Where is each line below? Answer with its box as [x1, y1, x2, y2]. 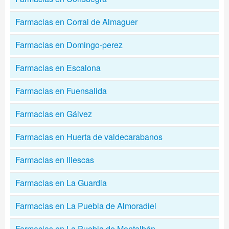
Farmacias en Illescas [15, 154, 94, 166]
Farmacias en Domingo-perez [15, 39, 123, 51]
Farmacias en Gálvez [15, 108, 92, 120]
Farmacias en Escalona [15, 62, 101, 74]
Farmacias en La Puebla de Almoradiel [15, 200, 156, 212]
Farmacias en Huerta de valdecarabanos [15, 131, 163, 143]
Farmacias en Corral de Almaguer [15, 16, 138, 28]
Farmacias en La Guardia [15, 177, 107, 189]
